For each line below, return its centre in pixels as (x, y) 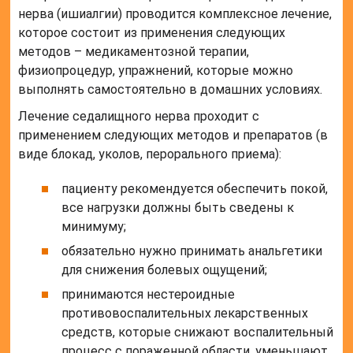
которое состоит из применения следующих (152, 33)
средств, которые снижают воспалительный (198, 333)
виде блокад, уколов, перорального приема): (150, 154)
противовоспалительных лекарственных (185, 314)
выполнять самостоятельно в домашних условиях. (171, 90)
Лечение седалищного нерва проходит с (139, 117)
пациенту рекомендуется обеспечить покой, (195, 189)
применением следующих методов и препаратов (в (173, 136)
